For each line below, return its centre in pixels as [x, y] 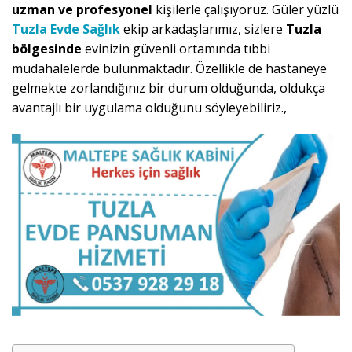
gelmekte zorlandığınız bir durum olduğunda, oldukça [169, 88]
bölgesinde [47, 49]
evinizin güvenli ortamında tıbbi [176, 49]
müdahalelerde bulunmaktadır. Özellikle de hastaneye [169, 69]
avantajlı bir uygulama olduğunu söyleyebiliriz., [149, 108]
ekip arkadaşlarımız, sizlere [203, 29]
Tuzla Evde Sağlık [66, 29]
